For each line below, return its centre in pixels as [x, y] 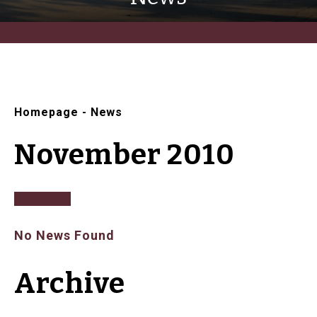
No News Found [64, 236]
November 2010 [125, 155]
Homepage [46, 113]
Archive [70, 284]
